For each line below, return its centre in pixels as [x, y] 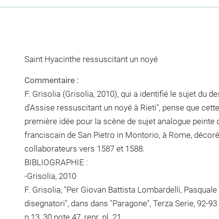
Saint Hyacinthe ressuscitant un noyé [91, 59]
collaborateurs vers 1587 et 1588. [84, 149]
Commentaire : [51, 80]
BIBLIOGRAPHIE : [56, 162]
